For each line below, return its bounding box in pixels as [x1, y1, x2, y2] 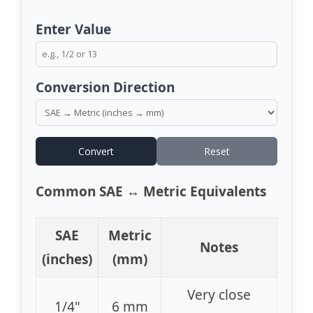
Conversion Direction [36, 78, 175, 97]
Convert [78, 145, 114, 159]
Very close [187, 286, 251, 305]
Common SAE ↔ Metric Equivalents [36, 182, 266, 201]
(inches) [42, 250, 92, 269]
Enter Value [36, 20, 111, 39]
